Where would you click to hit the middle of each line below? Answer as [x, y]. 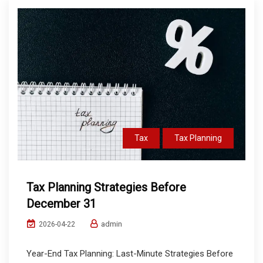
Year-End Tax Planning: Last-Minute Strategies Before [130, 253]
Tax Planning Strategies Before [106, 187]
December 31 [61, 203]
